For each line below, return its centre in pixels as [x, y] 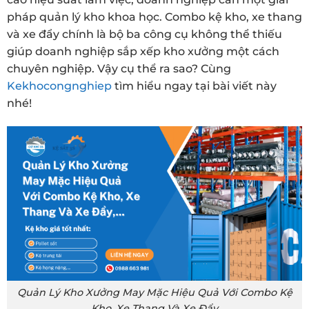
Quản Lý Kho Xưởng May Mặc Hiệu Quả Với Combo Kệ [154, 292]
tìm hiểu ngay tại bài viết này [194, 86]
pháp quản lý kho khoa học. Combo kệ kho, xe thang [154, 17]
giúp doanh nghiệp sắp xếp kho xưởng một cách [143, 52]
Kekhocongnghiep [59, 86]
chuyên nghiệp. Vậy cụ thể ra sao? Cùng [119, 69]
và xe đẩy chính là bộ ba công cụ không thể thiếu [144, 34]
